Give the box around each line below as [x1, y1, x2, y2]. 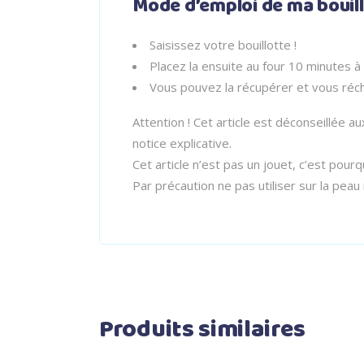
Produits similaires [99, 310, 305, 349]
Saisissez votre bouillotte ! [149, 36, 297, 53]
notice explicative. [132, 134, 232, 151]
